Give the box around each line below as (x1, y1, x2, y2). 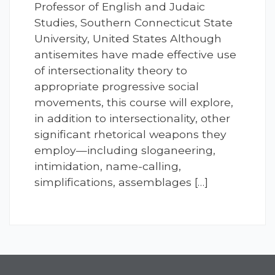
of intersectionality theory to (34, 64, 187, 77)
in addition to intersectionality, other (34, 112, 230, 125)
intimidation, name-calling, (34, 160, 181, 173)
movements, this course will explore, (34, 96, 233, 109)
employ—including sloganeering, (34, 144, 215, 157)
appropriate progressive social (34, 80, 199, 93)
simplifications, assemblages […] (34, 176, 208, 189)
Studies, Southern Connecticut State (34, 16, 233, 29)
